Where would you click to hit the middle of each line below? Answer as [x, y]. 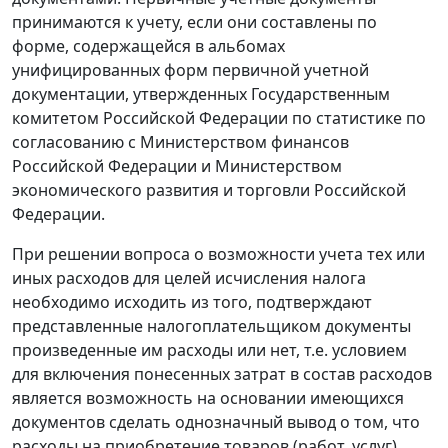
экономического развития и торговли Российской [209, 190]
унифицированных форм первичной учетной [190, 70]
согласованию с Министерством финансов [180, 142]
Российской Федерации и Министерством [177, 166]
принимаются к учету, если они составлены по [194, 22]
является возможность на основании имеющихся [208, 398]
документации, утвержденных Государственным [201, 94]
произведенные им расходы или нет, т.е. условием [209, 350]
